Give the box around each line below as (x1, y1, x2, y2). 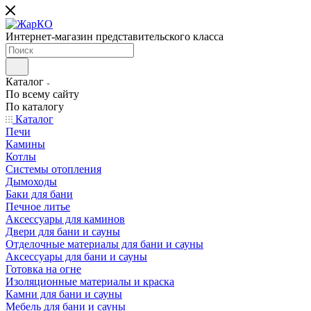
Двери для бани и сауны (6, 226, 120, 237)
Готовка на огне (6, 263, 81, 275)
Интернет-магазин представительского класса (6, 31, 224, 42)
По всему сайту (6, 88, 79, 100)
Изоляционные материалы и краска (6, 276, 174, 287)
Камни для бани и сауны (6, 288, 122, 300)
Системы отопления (6, 163, 101, 175)
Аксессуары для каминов (6, 213, 125, 225)
